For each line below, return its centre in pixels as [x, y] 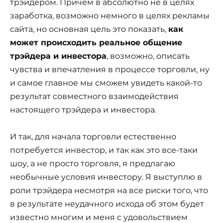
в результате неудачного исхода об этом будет [107, 204]
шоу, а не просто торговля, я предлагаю [93, 164]
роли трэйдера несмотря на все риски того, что [109, 191]
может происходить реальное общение [96, 43]
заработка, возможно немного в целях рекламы [110, 16]
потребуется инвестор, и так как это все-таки [104, 150]
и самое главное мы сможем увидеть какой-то [106, 83]
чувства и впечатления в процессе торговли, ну [110, 70]
